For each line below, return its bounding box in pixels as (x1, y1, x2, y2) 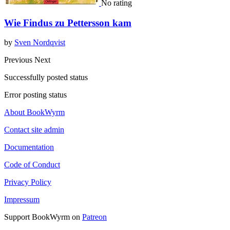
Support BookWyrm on (4, 213, 82, 222)
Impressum (4, 195, 40, 204)
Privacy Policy (4, 178, 51, 187)
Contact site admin (4, 125, 64, 135)
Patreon (82, 213, 107, 222)
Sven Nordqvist (14, 38, 65, 47)
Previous (4, 55, 34, 65)
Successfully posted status (4, 73, 88, 82)
